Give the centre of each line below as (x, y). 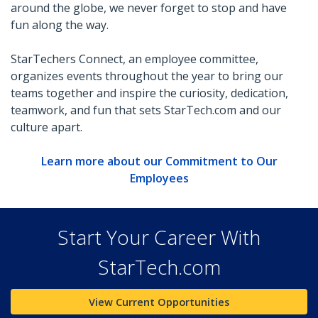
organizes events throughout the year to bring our (147, 76)
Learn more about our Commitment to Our (159, 161)
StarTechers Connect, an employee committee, (135, 59)
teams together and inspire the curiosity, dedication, (149, 93)
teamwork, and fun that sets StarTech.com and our (146, 110)
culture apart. (48, 127)
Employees (159, 178)
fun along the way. (60, 25)
